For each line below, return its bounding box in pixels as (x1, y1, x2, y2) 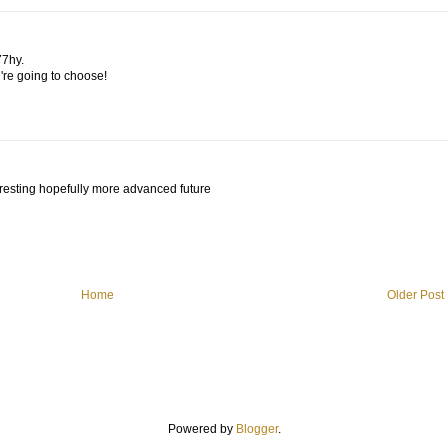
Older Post (387, 288, 444, 303)
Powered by (167, 422, 236, 437)
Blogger (235, 422, 278, 437)
